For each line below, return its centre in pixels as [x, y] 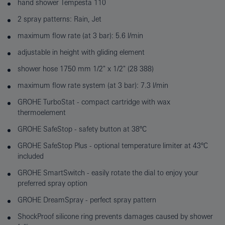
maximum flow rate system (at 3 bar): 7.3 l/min [93, 86]
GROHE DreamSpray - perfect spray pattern [87, 200]
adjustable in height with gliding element [81, 52]
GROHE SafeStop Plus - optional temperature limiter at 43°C [113, 146]
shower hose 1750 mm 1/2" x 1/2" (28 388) [86, 69]
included [31, 156]
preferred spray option [52, 184]
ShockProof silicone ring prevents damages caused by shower [115, 217]
